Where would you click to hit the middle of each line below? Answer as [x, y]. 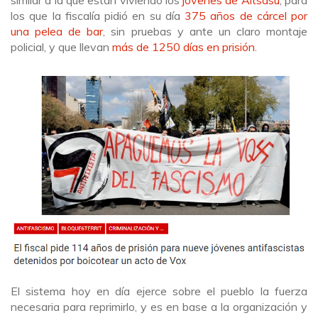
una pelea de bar [57, 31]
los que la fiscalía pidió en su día [98, 15]
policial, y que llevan [61, 46]
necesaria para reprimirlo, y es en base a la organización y [159, 306]
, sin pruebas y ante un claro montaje [205, 31]
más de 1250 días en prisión [183, 46]
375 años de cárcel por [246, 15]
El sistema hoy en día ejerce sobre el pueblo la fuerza [159, 291]
